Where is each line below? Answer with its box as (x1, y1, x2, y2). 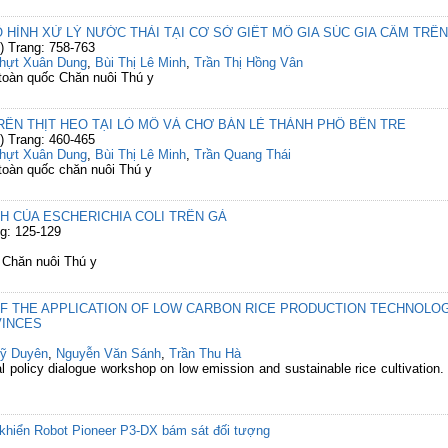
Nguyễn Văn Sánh (56, 346, 161, 361)
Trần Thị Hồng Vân (194, 55, 303, 70)
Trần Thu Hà (169, 346, 241, 361)
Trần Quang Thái (194, 147, 291, 162)
